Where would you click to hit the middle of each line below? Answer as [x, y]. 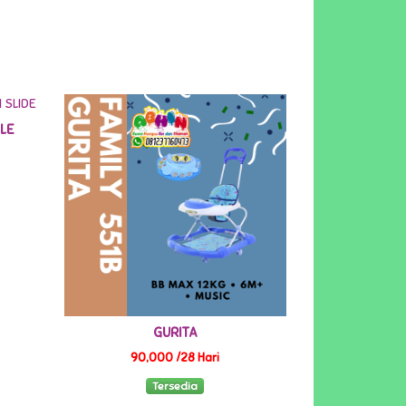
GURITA [175, 333]
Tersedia [175, 386]
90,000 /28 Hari [175, 358]
